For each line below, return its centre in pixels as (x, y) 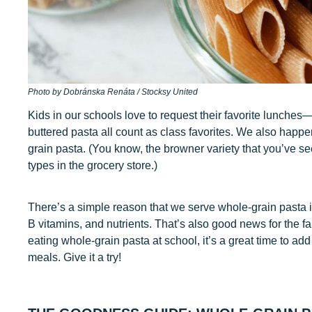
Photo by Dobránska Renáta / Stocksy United (113, 92)
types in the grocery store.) (93, 165)
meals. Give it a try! (75, 257)
